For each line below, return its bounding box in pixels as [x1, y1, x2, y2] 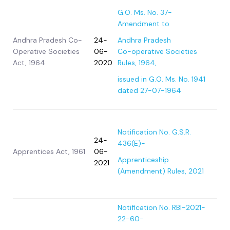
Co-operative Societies [118, 47, 197, 56]
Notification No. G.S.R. [118, 127, 191, 137]
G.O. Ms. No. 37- [118, 8, 172, 17]
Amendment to [118, 19, 169, 29]
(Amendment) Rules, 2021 [118, 166, 204, 176]
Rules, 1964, [118, 58, 157, 68]
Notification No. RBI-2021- [118, 203, 205, 213]
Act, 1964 [13, 58, 45, 68]
